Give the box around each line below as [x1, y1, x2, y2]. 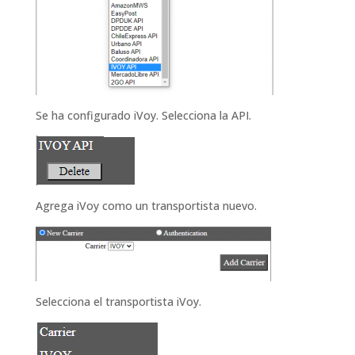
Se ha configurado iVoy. [35, 107, 162, 123]
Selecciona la [161, 107, 228, 123]
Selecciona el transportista [35, 293, 174, 309]
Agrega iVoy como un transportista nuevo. [35, 197, 257, 213]
